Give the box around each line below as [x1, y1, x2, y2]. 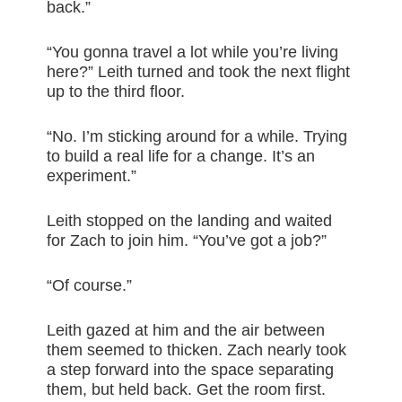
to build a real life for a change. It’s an [47, 147, 316, 166]
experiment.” [47, 167, 137, 186]
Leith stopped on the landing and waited [47, 212, 333, 231]
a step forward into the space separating [47, 361, 335, 380]
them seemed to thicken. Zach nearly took [47, 341, 347, 360]
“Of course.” [47, 276, 133, 295]
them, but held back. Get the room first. [47, 380, 327, 399]
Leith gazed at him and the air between [47, 321, 326, 340]
